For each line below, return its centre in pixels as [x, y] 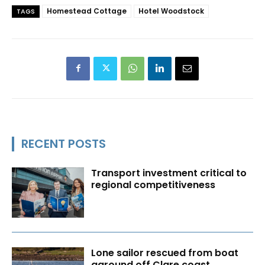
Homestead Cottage [87, 11]
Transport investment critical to [169, 173]
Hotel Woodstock [171, 11]
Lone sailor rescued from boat [165, 253]
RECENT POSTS [64, 143]
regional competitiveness [153, 185]
